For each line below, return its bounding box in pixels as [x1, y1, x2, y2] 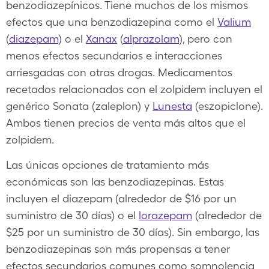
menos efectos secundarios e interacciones [6, 49, 222, 62]
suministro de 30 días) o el [6, 209, 139, 222]
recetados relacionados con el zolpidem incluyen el [6, 83, 262, 95]
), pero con [179, 32, 232, 45]
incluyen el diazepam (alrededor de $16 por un [6, 192, 237, 205]
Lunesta [153, 100, 192, 112]
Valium [217, 16, 251, 28]
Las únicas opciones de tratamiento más [6, 159, 209, 171]
